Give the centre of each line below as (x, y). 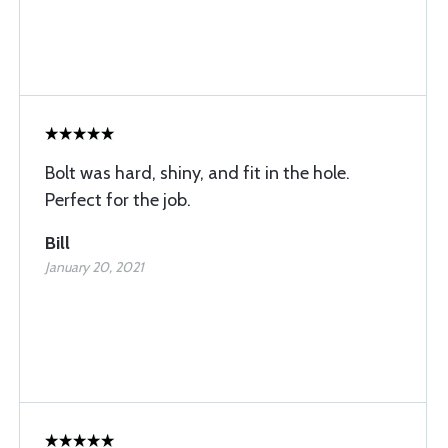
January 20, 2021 (94, 267)
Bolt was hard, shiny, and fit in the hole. (197, 173)
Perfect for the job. (118, 200)
